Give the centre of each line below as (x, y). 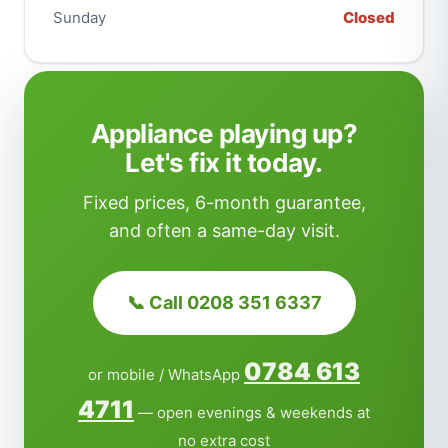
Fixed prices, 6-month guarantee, (224, 203)
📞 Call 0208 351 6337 (224, 303)
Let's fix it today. (224, 163)
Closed (369, 18)
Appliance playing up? (224, 134)
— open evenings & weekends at (252, 413)
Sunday (79, 18)
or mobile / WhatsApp (166, 375)
